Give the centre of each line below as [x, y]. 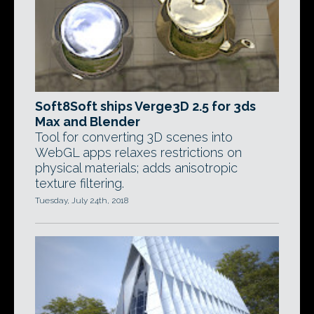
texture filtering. [80, 183]
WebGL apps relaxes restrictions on [138, 152]
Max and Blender [88, 122]
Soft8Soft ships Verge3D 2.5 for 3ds [145, 106]
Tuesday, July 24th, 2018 [82, 200]
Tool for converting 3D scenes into [134, 137]
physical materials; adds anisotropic [136, 168]
